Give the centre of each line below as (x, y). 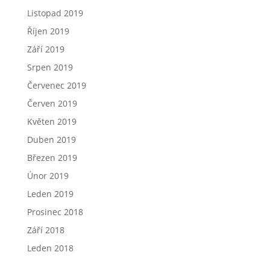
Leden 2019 (50, 194)
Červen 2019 (52, 103)
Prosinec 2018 (55, 212)
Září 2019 (46, 49)
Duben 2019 (51, 140)
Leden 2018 (50, 248)
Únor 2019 (48, 176)
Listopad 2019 (55, 13)
